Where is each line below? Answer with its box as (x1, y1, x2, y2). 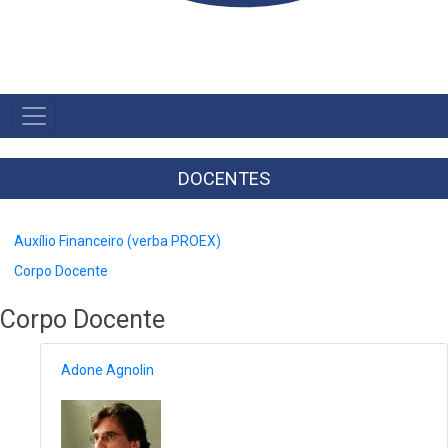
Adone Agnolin (61, 362, 154, 379)
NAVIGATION (10, 124, 114, 146)
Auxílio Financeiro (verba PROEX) (14, 232, 221, 249)
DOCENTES (178, 167, 270, 189)
